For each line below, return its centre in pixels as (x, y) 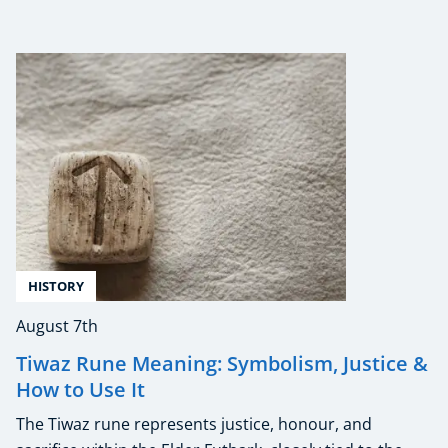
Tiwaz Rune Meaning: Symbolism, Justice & (222, 363)
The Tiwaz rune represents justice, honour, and (194, 423)
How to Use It (80, 389)
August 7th (57, 325)
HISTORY (56, 285)
